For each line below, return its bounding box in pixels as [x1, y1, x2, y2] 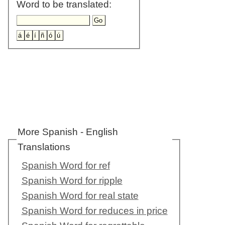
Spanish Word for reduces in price [21, 205, 168, 216]
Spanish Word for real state [21, 190, 139, 201]
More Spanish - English [17, 127, 118, 138]
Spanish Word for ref [21, 160, 110, 171]
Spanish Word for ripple [21, 175, 123, 186]
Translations [17, 142, 70, 153]
